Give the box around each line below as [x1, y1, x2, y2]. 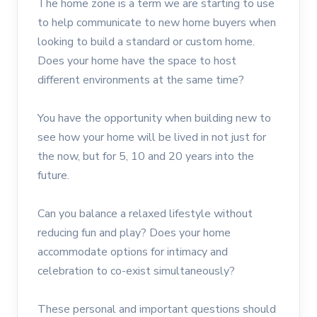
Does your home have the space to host [38, 52, 236, 69]
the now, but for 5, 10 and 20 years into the [38, 148, 254, 164]
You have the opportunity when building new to [38, 110, 271, 126]
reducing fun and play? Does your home [38, 224, 231, 241]
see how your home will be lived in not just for [38, 129, 266, 145]
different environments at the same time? [38, 71, 244, 88]
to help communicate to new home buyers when [38, 14, 276, 30]
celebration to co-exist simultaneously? [38, 263, 235, 279]
